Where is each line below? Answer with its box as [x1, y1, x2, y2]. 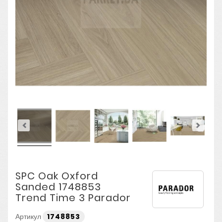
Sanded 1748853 [15, 180, 101, 194]
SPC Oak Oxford [15, 169, 98, 183]
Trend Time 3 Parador [15, 191, 131, 205]
